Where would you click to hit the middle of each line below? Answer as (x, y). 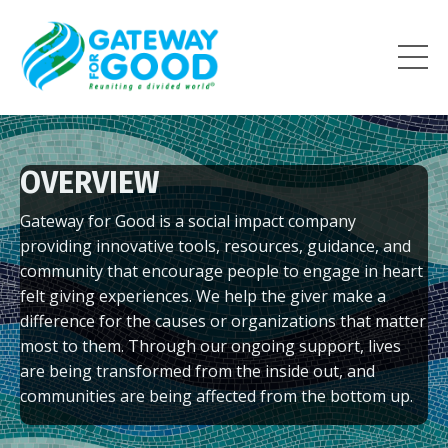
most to (51, 345)
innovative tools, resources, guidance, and (253, 245)
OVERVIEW (89, 182)
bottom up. (371, 395)
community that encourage (123, 270)
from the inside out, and (285, 370)
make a (359, 295)
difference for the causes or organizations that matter (223, 320)
